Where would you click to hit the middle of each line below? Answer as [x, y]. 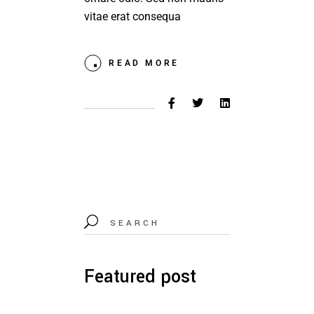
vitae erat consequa [133, 16]
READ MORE [144, 63]
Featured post [141, 277]
